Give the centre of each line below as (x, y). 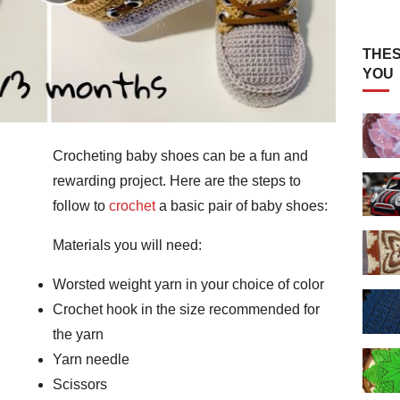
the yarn (78, 335)
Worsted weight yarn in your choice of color (188, 285)
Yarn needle (91, 360)
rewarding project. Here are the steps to (177, 181)
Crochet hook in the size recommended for (186, 310)
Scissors (80, 385)
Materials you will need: (127, 246)
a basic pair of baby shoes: (243, 206)
